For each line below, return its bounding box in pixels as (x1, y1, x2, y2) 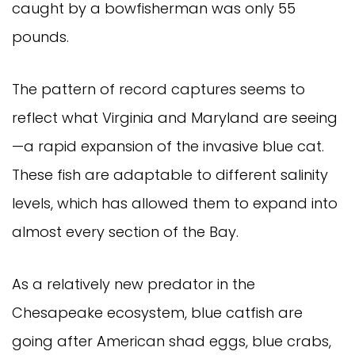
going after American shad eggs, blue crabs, (12, 330, 331, 351)
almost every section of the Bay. (12, 221, 239, 242)
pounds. (12, 26, 69, 47)
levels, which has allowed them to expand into (12, 193, 338, 213)
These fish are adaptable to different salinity (12, 164, 328, 185)
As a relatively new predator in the (12, 273, 255, 294)
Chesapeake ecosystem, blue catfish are (12, 302, 303, 323)
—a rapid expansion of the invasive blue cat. (12, 136, 324, 156)
